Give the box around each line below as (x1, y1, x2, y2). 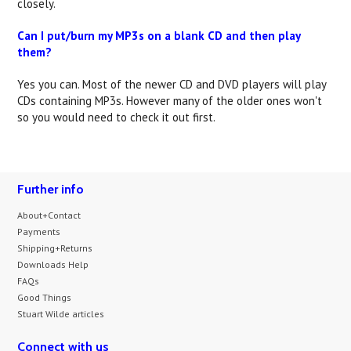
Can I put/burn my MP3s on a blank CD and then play (17, 28, 301, 43)
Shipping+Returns (17, 242, 93, 254)
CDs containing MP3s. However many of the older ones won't (17, 93, 323, 108)
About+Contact (17, 209, 81, 221)
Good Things (17, 291, 72, 303)
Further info (17, 182, 85, 197)
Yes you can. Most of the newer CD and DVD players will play (17, 77, 327, 92)
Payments (17, 226, 61, 237)
